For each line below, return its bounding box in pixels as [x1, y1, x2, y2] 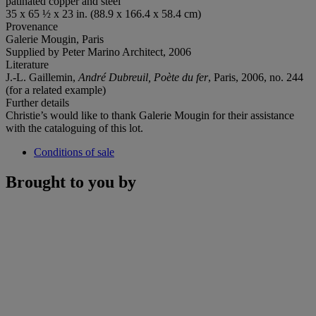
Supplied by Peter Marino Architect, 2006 [6, 45, 191, 58]
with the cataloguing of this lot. [6, 121, 143, 134]
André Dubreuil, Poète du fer [78, 71, 208, 83]
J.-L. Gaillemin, [6, 71, 78, 83]
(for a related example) [6, 83, 106, 96]
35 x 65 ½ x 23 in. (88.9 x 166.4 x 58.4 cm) [6, 7, 201, 20]
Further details [6, 96, 69, 109]
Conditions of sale [34, 145, 114, 158]
